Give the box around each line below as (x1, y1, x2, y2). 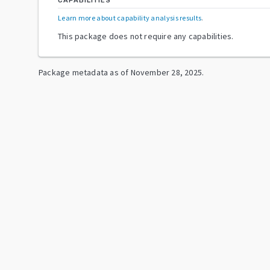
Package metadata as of (39, 66, 129, 78)
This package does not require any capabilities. (58, 30, 234, 42)
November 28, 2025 (130, 66, 202, 78)
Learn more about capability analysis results (58, 13, 202, 22)
